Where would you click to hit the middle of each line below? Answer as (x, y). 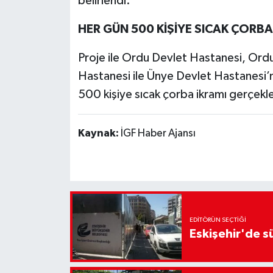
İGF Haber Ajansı (158, 134)
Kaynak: (99, 134)
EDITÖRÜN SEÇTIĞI (218, 220)
